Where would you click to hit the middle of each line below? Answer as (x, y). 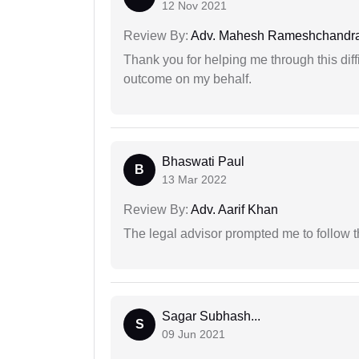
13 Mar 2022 (194, 179)
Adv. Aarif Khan (233, 209)
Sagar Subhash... (211, 316)
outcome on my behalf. (188, 79)
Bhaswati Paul (203, 161)
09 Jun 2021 (194, 334)
